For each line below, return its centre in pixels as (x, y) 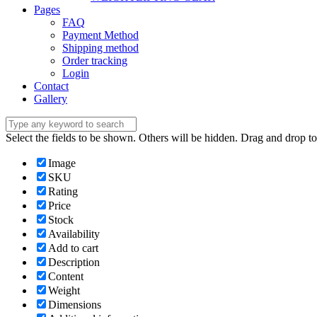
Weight (64, 291)
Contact (51, 86)
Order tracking (95, 61)
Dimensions (75, 305)
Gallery (51, 99)
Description (74, 263)
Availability (74, 234)
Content (66, 277)
